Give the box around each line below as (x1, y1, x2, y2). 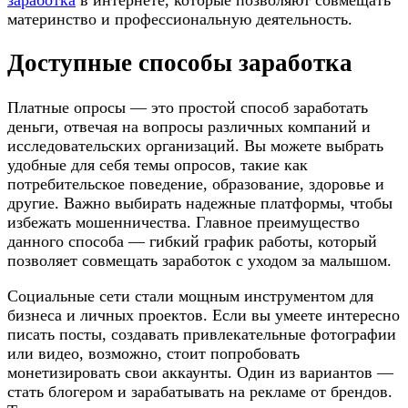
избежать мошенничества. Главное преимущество (7, 212, 360, 231)
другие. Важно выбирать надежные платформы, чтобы (7, 193, 393, 212)
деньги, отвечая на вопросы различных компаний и (7, 117, 371, 136)
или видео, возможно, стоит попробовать (7, 343, 300, 362)
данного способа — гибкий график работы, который (7, 231, 377, 250)
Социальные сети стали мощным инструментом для (7, 286, 373, 305)
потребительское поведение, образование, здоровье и (7, 174, 384, 193)
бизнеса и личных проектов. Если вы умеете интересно (7, 305, 400, 324)
